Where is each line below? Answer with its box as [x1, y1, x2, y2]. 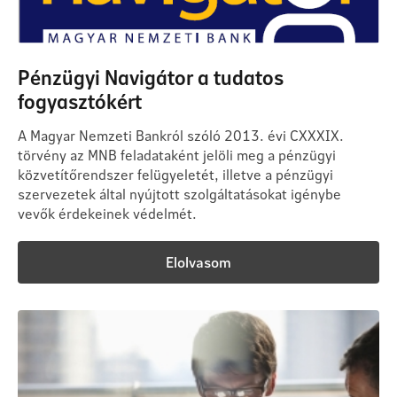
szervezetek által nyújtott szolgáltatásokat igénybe [18, 184, 341, 204]
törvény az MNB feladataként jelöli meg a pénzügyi [18, 145, 336, 165]
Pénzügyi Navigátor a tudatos [18, 62, 284, 92]
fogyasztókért [18, 86, 142, 116]
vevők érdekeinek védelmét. [18, 204, 197, 223]
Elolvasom [166, 253, 231, 272]
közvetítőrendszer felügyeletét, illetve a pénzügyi [18, 165, 333, 184]
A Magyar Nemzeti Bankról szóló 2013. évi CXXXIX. [18, 126, 344, 145]
